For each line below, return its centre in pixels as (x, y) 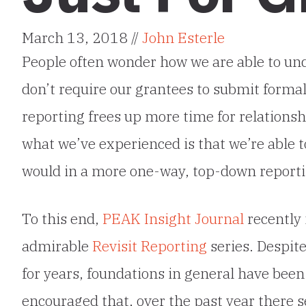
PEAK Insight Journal (173, 219)
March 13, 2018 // (82, 38)
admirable (57, 246)
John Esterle (183, 38)
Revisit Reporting (150, 246)
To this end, (62, 219)
